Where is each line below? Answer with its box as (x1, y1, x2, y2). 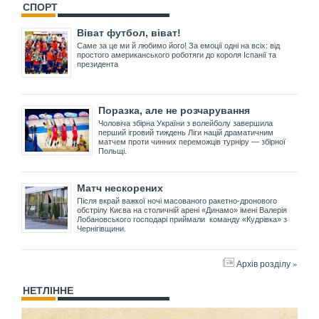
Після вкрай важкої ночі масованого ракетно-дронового (77, 196, 277, 205)
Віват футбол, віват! (77, 26, 181, 38)
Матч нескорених (77, 182, 163, 194)
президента (77, 59, 118, 68)
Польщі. (98, 146, 131, 155)
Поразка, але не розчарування (98, 104, 250, 116)
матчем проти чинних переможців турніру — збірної (98, 137, 286, 146)
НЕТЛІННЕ (23, 284, 73, 296)
